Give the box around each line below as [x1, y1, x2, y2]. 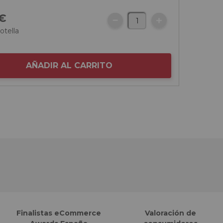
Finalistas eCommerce [16, 209, 101, 218]
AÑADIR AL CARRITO [26, 61, 113, 70]
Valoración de [144, 209, 196, 218]
